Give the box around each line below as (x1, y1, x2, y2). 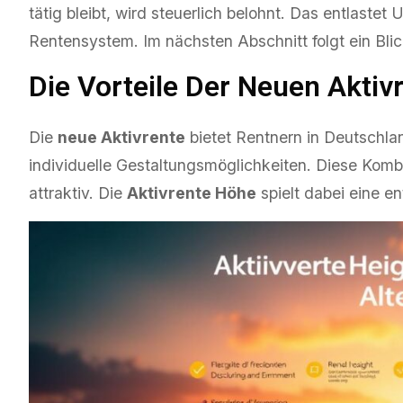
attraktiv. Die (29, 184, 127, 203)
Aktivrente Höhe (127, 184, 256, 203)
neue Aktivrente (58, 128, 185, 148)
